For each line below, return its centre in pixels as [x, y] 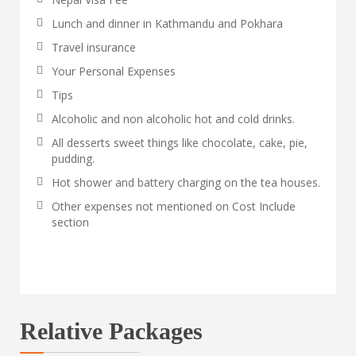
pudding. [73, 159]
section [70, 222]
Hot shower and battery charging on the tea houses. [186, 182]
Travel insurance [94, 47]
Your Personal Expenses [114, 71]
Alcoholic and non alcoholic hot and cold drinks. [173, 119]
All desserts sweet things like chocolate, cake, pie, [180, 143]
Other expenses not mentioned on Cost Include [174, 206]
